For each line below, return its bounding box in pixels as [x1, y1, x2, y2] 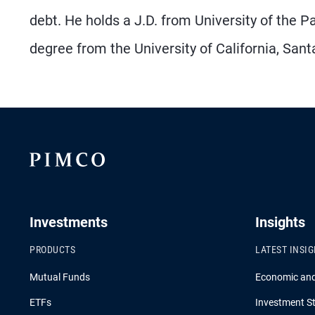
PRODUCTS [30, 244, 75, 255]
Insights [255, 214, 305, 231]
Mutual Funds [30, 271, 90, 283]
